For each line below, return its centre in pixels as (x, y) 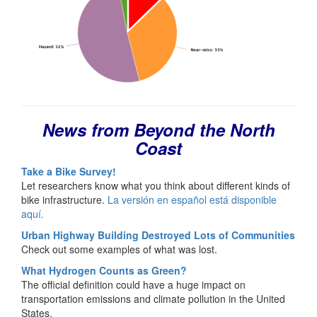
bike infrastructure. (64, 199)
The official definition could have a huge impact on (133, 284)
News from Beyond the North (158, 129)
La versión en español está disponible (192, 199)
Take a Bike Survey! (69, 171)
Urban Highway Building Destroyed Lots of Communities (158, 235)
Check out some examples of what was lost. (119, 249)
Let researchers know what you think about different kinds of (156, 185)
